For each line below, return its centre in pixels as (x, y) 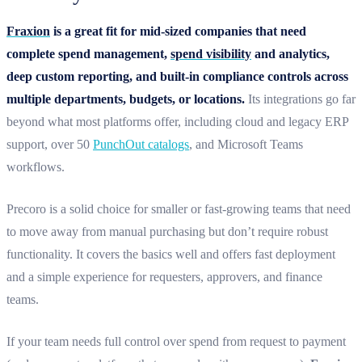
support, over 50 (50, 144)
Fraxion (28, 31)
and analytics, (290, 53)
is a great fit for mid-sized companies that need (178, 31)
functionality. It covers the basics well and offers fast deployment (171, 254)
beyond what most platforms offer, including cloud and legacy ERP (177, 121)
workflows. (36, 166)
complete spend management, (88, 53)
